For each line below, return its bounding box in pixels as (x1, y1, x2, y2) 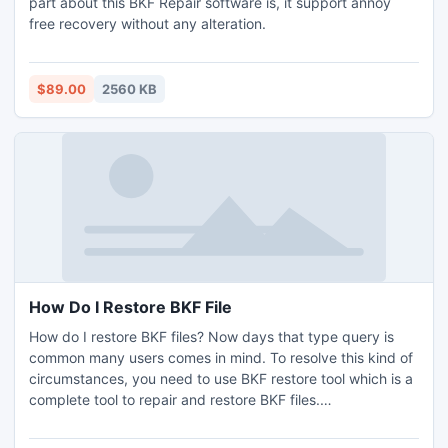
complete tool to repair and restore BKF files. (29, 391, 320, 408)
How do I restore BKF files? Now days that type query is (29, 328, 394, 345)
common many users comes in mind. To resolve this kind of (29, 349, 413, 366)
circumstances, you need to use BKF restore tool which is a (29, 370, 413, 387)
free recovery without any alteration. (29, 15, 266, 32)
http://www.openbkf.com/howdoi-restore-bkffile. (29, 412, 347, 429)
